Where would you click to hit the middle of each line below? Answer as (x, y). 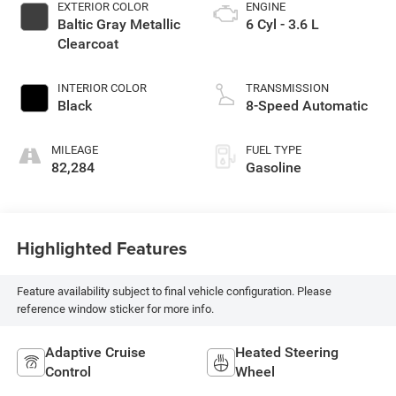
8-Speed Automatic (307, 105)
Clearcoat (88, 43)
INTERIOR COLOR (102, 88)
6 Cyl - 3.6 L (282, 24)
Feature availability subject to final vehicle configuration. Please (174, 292)
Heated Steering (287, 352)
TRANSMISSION (287, 88)
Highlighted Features (102, 248)
